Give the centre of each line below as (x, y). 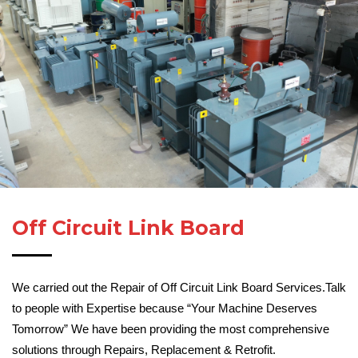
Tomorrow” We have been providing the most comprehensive (171, 328)
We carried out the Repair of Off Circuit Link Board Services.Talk (179, 287)
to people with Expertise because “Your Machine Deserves (165, 308)
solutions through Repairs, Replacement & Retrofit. (144, 349)
